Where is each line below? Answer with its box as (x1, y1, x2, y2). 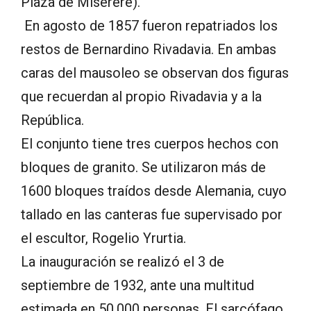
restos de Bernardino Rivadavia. (21, 40, 217, 58)
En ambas (217, 40, 276, 58)
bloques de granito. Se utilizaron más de (21, 158, 266, 176)
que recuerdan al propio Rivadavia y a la (21, 87, 262, 105)
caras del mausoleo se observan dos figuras (21, 64, 289, 81)
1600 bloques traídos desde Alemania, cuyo (21, 182, 287, 199)
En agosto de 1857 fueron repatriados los (21, 17, 278, 34)
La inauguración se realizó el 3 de (21, 253, 224, 270)
